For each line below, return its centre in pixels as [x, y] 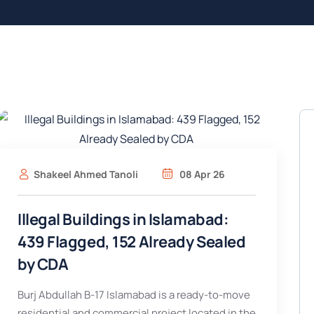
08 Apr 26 [201, 174]
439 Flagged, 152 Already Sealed [131, 242]
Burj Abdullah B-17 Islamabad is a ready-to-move [134, 295]
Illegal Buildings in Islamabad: [123, 219]
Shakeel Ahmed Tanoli [86, 174]
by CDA [43, 264]
